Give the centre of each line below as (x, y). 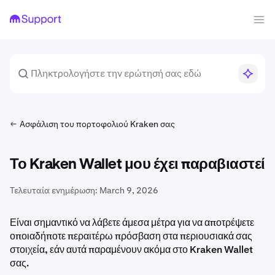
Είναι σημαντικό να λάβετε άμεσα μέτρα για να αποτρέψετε (132, 223)
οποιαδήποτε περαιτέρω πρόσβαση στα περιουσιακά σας (131, 236)
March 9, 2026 (129, 190)
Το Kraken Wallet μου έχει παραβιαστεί (137, 165)
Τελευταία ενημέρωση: (54, 190)
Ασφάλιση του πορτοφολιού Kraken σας (97, 124)
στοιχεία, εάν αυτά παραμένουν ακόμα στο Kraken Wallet (132, 250)
